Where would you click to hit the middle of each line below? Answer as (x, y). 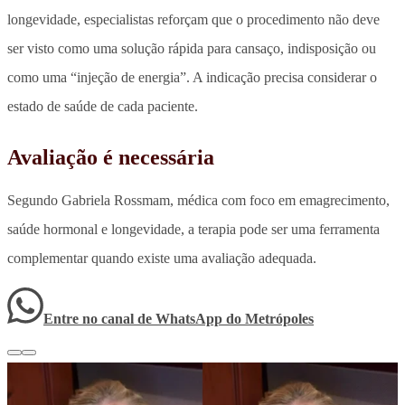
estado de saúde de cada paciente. (103, 106)
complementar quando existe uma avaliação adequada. (162, 258)
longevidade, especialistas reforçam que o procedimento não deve (193, 19)
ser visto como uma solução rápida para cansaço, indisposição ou (192, 48)
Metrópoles (279, 318)
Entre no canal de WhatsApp (135, 318)
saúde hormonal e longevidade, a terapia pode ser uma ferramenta (193, 229)
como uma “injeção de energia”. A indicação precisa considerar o (192, 77)
